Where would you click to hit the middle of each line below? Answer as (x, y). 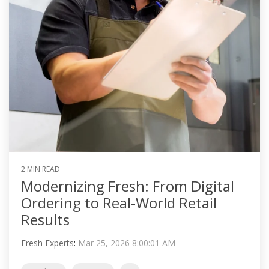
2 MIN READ (41, 169)
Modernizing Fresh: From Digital (128, 186)
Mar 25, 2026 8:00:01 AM (127, 243)
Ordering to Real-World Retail (119, 203)
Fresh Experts (47, 243)
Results (45, 219)
